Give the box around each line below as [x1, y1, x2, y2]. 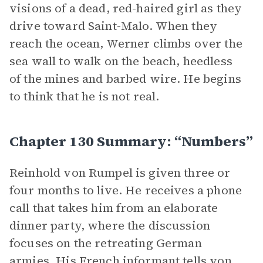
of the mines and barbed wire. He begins [9, 70, 241, 87]
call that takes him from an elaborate [9, 200, 218, 216]
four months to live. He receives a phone [9, 182, 242, 198]
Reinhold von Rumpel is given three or [9, 164, 231, 181]
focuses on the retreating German [9, 235, 202, 251]
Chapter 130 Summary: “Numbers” [9, 131, 253, 151]
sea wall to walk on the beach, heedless [9, 53, 232, 69]
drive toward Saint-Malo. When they [9, 18, 218, 34]
